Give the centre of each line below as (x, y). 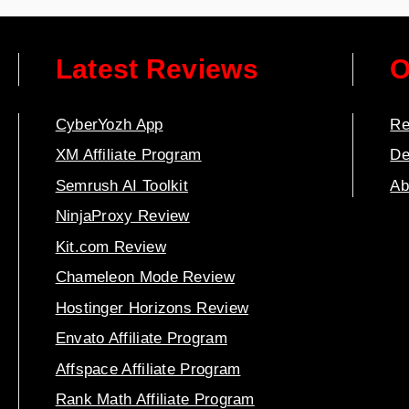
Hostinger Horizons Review (152, 308)
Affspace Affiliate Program (148, 369)
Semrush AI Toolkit (122, 185)
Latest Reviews (157, 68)
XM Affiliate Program (128, 155)
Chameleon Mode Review (145, 278)
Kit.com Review (110, 246)
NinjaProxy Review (122, 216)
